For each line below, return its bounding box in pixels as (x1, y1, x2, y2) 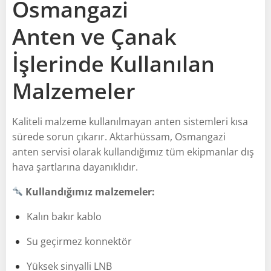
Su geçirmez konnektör (27, 234, 132, 248)
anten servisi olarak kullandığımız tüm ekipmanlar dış (12, 145, 254, 158)
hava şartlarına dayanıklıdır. (12, 160, 138, 174)
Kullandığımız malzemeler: (25, 184, 155, 198)
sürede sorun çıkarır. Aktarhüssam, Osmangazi (12, 129, 226, 143)
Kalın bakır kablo (27, 209, 102, 223)
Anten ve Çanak (12, 21, 177, 51)
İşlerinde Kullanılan (12, 48, 215, 79)
